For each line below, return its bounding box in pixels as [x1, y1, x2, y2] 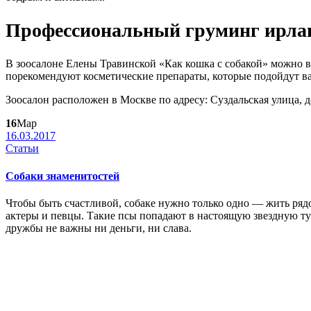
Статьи [6, 142, 39, 155]
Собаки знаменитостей [6, 169, 119, 182]
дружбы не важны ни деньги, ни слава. [6, 221, 192, 234]
